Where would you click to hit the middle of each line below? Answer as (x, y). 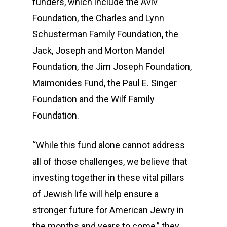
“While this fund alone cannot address (109, 145)
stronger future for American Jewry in (108, 210)
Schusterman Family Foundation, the (105, 34)
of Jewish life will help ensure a (96, 194)
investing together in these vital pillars (108, 178)
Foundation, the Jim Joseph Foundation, (112, 67)
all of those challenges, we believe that (110, 161)
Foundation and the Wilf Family (93, 99)
